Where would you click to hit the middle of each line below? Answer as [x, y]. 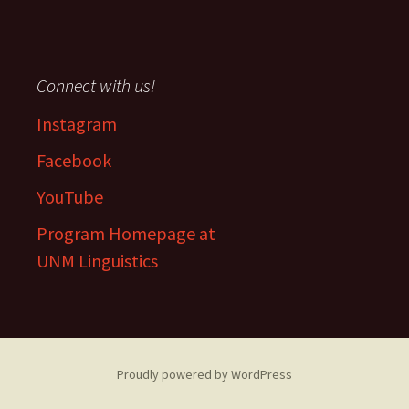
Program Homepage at [126, 233]
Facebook [74, 160]
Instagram [77, 124]
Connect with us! [96, 85]
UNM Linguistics [97, 261]
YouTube [70, 197]
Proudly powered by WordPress [204, 374]
